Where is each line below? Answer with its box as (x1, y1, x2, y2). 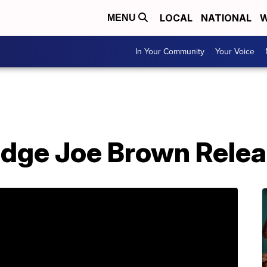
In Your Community (135, 45, 204, 58)
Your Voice (215, 45, 254, 58)
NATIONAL (201, 12, 252, 24)
